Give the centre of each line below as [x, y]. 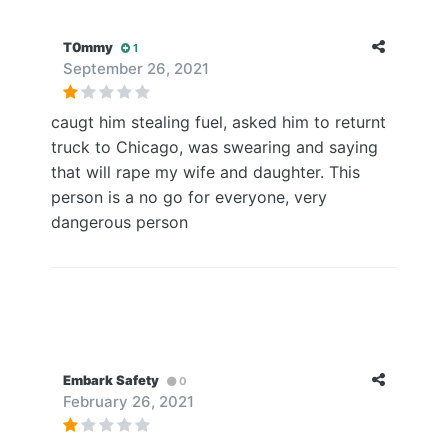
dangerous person [119, 222]
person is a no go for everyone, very [189, 197]
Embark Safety [111, 380]
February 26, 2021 [128, 401]
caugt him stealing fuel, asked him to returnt [218, 122]
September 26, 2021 [136, 68]
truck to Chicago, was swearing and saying [214, 147]
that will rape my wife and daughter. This [205, 172]
